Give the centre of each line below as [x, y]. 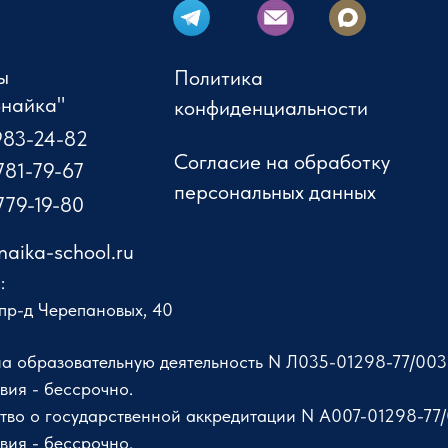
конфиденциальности [271, 107]
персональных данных [275, 191]
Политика [218, 77]
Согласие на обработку [282, 161]
